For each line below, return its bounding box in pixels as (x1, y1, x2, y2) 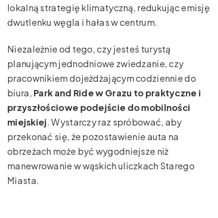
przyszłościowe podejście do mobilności (7, 101, 191, 113)
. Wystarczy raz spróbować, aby (47, 116, 182, 127)
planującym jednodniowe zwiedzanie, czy (7, 57, 184, 69)
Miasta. (7, 174, 39, 186)
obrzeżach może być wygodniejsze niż (7, 145, 169, 157)
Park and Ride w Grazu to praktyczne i (34, 87, 201, 98)
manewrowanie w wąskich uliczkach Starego (7, 160, 195, 171)
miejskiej (7, 116, 47, 127)
